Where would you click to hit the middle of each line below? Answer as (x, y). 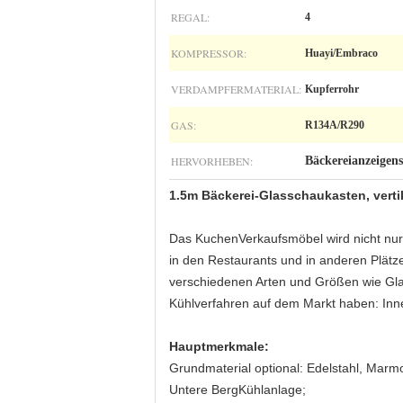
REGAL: (190, 17)
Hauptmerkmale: (219, 346)
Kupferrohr (332, 89)
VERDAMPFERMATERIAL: (236, 89)
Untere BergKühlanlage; (237, 390)
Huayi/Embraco (341, 53)
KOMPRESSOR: (209, 53)
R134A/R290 (335, 125)
